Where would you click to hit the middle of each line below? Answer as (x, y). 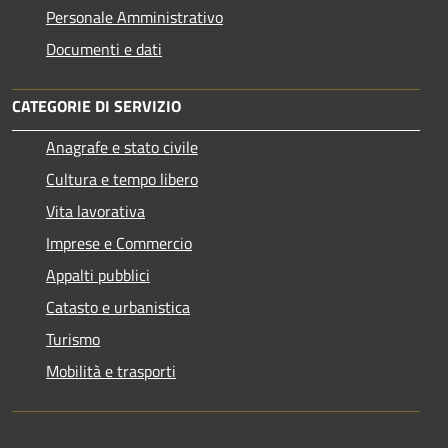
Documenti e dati (104, 49)
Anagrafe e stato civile (122, 147)
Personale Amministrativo (134, 17)
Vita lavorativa (95, 211)
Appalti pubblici (98, 275)
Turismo (73, 339)
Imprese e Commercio (119, 243)
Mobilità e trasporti (111, 371)
